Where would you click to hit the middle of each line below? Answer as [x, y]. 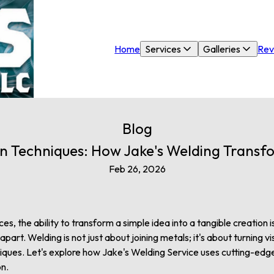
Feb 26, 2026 [137, 169]
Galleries [222, 49]
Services [163, 49]
